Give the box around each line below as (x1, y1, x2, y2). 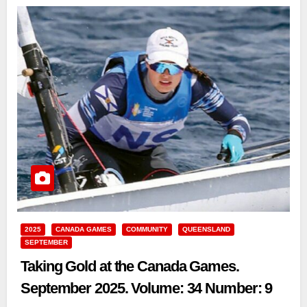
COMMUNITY (126, 225, 168, 234)
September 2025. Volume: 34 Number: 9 (21, 280, 273, 297)
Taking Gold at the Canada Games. (21, 258, 239, 275)
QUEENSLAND (182, 225, 230, 234)
